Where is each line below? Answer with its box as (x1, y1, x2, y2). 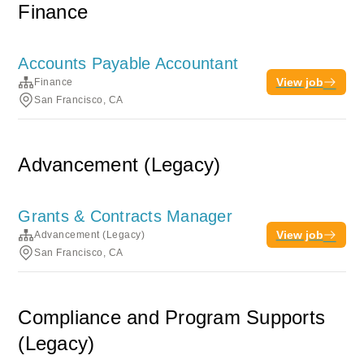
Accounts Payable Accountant (18, 54, 239, 72)
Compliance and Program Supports (18, 306, 326, 328)
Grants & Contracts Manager (18, 207, 232, 225)
